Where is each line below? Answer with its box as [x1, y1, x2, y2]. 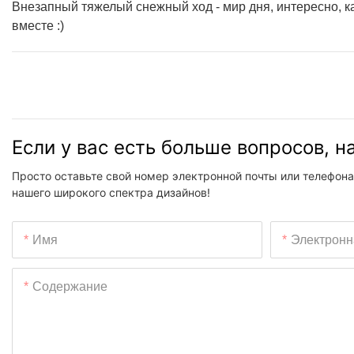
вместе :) [12, 18, 64, 32]
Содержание [32, 280, 107, 294]
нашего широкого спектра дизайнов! [12, 186, 210, 200]
